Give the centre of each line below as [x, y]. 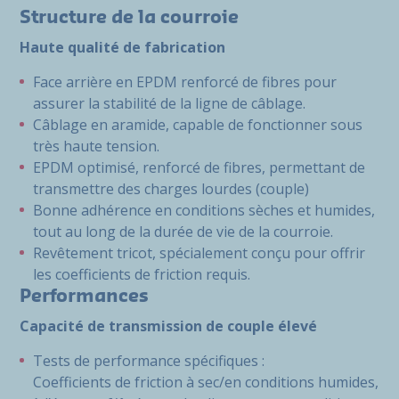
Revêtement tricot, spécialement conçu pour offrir [199, 253]
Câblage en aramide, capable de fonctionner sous [198, 125]
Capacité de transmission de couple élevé [170, 326]
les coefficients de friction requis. [142, 274]
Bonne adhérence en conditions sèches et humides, [204, 210]
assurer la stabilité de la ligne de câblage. [169, 103]
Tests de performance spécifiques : [151, 361]
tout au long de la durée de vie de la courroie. [183, 232]
